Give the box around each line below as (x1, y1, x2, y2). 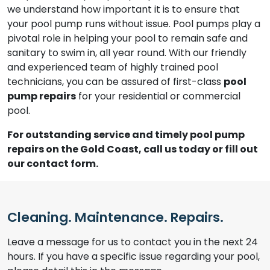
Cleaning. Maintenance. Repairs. (7, 208, 224, 227)
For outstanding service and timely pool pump (7, 128, 245, 142)
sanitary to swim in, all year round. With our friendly (7, 46, 246, 60)
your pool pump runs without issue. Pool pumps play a (7, 17, 260, 31)
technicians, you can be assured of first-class (7, 75, 224, 89)
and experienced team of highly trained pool (7, 60, 218, 74)
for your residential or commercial (76, 89, 240, 103)
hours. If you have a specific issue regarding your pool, (7, 250, 260, 263)
